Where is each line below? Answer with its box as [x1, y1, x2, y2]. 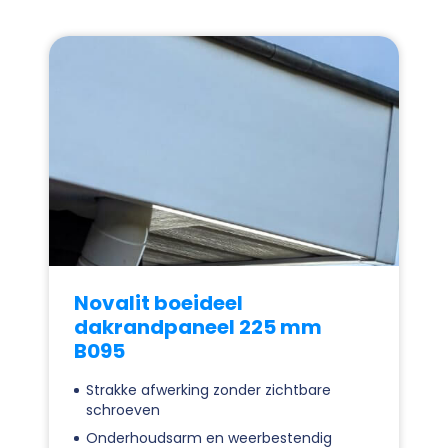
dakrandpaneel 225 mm [74, 312, 322, 341]
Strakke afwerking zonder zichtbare [86, 379, 331, 400]
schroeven [86, 399, 160, 420]
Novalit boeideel [74, 288, 243, 317]
